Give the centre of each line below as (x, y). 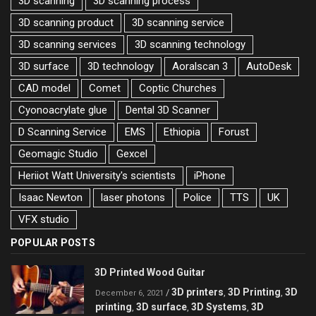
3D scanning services (67, 44)
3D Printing (254, 292)
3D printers (197, 292)
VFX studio (44, 219)
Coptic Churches (178, 88)
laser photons (133, 197)
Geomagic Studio (58, 153)
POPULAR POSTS (53, 242)
